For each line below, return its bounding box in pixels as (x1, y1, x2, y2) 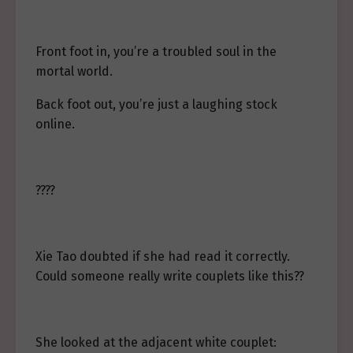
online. (35, 117, 75, 132)
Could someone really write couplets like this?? (35, 269, 304, 284)
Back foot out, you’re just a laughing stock (35, 97, 277, 112)
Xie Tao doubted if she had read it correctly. (35, 249, 290, 264)
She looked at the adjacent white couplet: (35, 335, 277, 350)
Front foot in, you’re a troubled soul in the (35, 44, 277, 59)
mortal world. (35, 64, 113, 79)
